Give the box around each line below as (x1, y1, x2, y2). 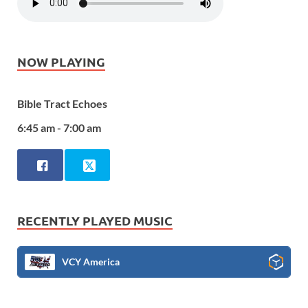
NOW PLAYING (17, 53, 105, 69)
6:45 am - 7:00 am (17, 120, 101, 134)
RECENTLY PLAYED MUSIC (17, 212, 173, 229)
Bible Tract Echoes (17, 97, 107, 111)
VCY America (62, 256, 120, 268)
